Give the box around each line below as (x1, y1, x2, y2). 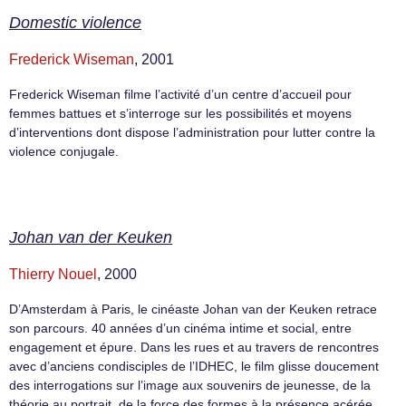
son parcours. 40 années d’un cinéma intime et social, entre (9, 320, 352, 335)
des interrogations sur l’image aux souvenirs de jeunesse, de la (9, 377, 371, 392)
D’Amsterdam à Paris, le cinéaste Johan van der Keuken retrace (9, 301, 377, 316)
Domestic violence (9, 14, 141, 33)
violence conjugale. (9, 144, 119, 159)
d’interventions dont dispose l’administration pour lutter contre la (9, 125, 375, 140)
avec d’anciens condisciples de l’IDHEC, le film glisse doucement (9, 358, 379, 373)
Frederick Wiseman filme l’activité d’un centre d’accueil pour (9, 87, 352, 102)
